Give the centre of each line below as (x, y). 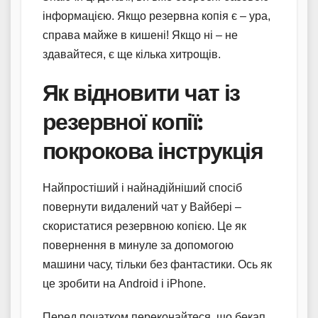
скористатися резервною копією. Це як (144, 226)
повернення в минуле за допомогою (138, 245)
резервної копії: (122, 122)
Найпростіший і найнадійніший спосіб (142, 187)
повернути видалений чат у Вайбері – (142, 207)
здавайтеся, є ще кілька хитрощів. (132, 55)
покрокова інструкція (153, 151)
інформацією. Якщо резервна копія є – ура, (157, 16)
